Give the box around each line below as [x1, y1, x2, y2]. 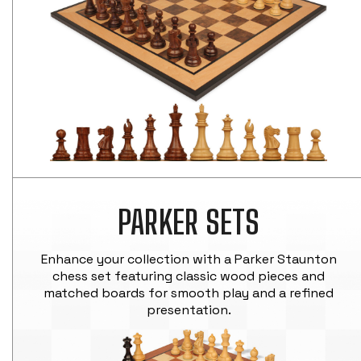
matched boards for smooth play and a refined [44, 284, 334, 302]
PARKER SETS [117, 203, 260, 243]
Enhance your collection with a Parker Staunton [40, 251, 337, 268]
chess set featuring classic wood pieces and [52, 268, 326, 285]
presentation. [146, 301, 231, 319]
